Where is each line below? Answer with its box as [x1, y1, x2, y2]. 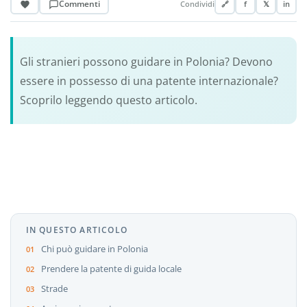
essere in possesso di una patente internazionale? [19, 73, 278, 88]
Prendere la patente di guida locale [40, 262, 182, 275]
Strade [40, 282, 68, 295]
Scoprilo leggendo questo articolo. [19, 92, 197, 108]
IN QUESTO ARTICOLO [25, 223, 127, 235]
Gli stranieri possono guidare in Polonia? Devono [19, 53, 273, 69]
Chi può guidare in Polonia [40, 243, 148, 256]
